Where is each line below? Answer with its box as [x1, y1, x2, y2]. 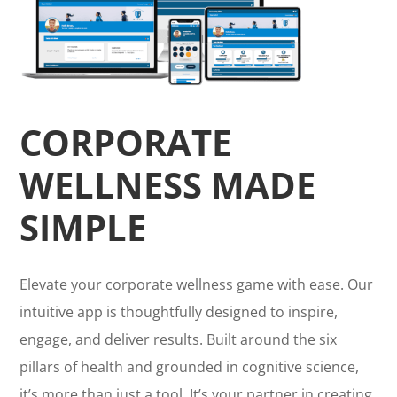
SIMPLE [19, 203, 147, 253]
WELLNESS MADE [19, 160, 316, 210]
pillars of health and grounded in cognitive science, [19, 357, 360, 378]
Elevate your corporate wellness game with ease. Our [19, 275, 374, 295]
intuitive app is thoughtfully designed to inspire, [19, 302, 339, 323]
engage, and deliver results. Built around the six [19, 330, 338, 350]
